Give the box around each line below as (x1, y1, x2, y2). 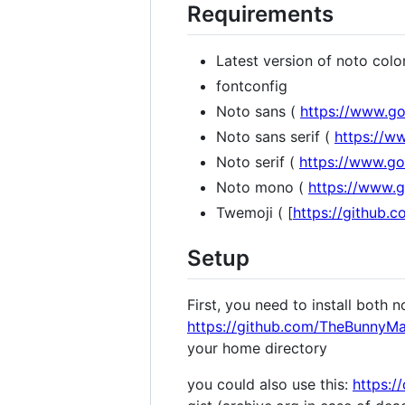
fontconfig (216, 77, 287, 96)
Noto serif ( (216, 153, 299, 172)
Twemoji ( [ (216, 203, 293, 222)
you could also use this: (187, 375, 353, 394)
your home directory (187, 339, 327, 358)
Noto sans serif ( (216, 127, 334, 146)
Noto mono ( (216, 178, 308, 197)
